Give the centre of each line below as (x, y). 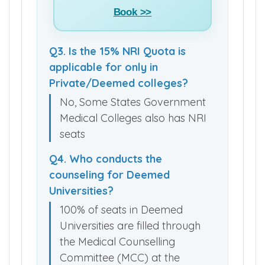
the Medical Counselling (117, 242)
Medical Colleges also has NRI (133, 118)
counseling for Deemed (109, 175)
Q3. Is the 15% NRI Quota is (117, 51)
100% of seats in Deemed (121, 210)
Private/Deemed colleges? (119, 83)
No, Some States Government (133, 102)
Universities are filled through (130, 226)
